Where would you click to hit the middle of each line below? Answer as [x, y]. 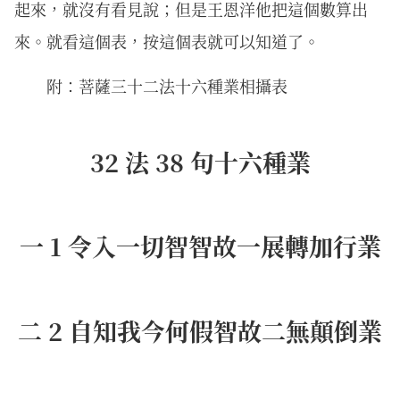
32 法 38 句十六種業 [200, 162]
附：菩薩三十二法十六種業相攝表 [167, 86]
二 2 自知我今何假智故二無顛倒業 [200, 330]
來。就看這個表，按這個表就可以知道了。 [167, 41]
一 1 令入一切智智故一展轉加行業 [200, 246]
